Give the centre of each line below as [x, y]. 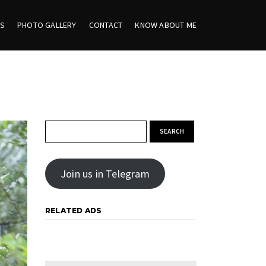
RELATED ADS [74, 210]
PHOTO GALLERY [47, 25]
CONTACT [106, 25]
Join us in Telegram [105, 174]
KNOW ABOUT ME [166, 25]
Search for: [67, 127]
